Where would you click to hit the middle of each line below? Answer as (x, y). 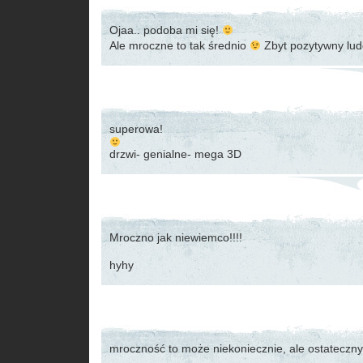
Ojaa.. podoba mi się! (166, 30)
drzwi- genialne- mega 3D (175, 154)
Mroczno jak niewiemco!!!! (176, 237)
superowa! (136, 129)
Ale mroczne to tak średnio (179, 45)
